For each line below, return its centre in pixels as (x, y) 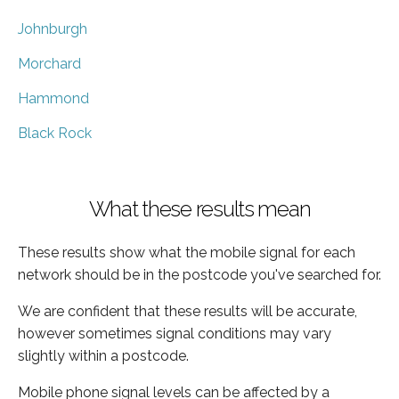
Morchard (49, 63)
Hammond (53, 98)
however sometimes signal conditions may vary (175, 333)
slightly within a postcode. (103, 355)
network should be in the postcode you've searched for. (199, 274)
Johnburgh (53, 28)
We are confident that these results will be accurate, (187, 311)
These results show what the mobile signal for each (187, 252)
